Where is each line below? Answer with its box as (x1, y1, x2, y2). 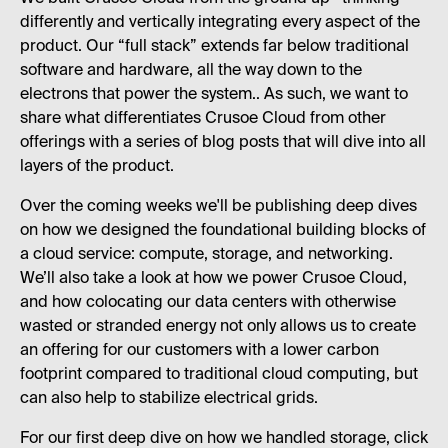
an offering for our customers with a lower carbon (20, 342, 379, 359)
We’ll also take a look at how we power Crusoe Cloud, (20, 270, 407, 287)
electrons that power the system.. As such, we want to (20, 86, 408, 103)
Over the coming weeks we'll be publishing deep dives (20, 198, 417, 215)
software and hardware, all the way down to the (20, 62, 362, 79)
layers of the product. (20, 158, 174, 175)
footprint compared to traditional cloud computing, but (20, 366, 418, 383)
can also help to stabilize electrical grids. (20, 390, 318, 407)
